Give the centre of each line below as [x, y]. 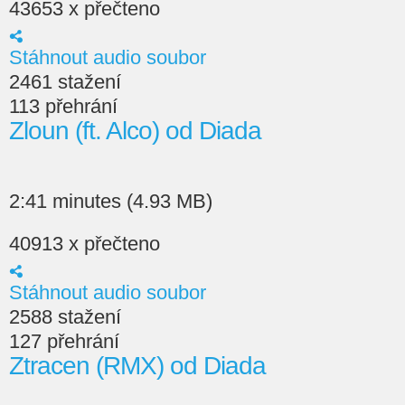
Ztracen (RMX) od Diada [137, 366]
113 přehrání [63, 106]
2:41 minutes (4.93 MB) [111, 201]
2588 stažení [65, 317]
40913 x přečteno [85, 244]
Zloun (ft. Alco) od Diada [135, 131]
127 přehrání [64, 341]
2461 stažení [65, 82]
